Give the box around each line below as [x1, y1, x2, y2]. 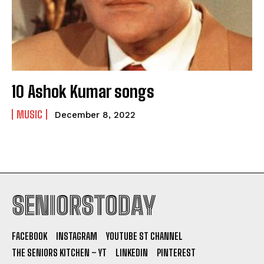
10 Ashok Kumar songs [12, 81, 154, 101]
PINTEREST [157, 246, 196, 258]
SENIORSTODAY [12, 190, 156, 220]
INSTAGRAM [56, 230, 97, 242]
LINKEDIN [115, 246, 148, 258]
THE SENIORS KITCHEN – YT [12, 246, 107, 258]
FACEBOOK [12, 230, 47, 242]
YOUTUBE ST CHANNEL [106, 230, 183, 242]
